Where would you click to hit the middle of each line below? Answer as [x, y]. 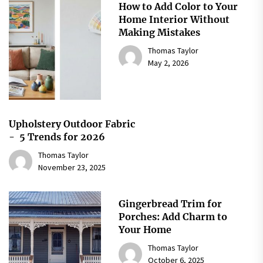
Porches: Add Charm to [173, 217]
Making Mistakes [159, 33]
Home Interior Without [174, 20]
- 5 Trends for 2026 [57, 137]
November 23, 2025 [72, 168]
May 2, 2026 [168, 63]
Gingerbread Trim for [170, 204]
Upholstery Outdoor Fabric [72, 124]
